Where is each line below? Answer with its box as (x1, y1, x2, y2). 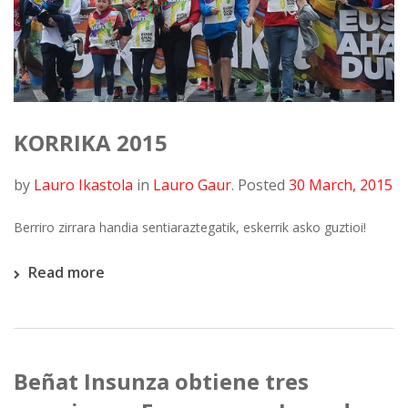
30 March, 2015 (289, 174, 393, 195)
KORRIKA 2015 (14, 127, 168, 158)
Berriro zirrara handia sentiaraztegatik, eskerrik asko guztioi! (14, 218, 366, 236)
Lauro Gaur (153, 174, 231, 195)
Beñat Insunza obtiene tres (14, 365, 309, 396)
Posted (238, 174, 285, 195)
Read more (28, 261, 105, 282)
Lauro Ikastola (34, 174, 133, 195)
